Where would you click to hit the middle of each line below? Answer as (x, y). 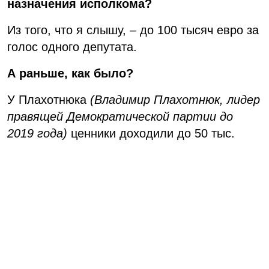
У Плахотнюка (49, 100)
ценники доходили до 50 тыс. (151, 134)
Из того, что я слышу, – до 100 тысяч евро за (133, 30)
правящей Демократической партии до (120, 117)
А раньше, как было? (70, 74)
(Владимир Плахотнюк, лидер (175, 100)
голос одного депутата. (72, 47)
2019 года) (37, 134)
